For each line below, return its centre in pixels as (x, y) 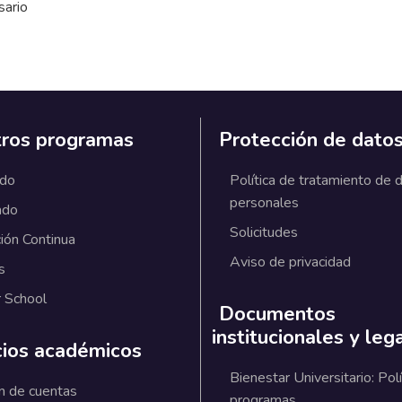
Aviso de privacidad (290, 262)
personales (264, 202)
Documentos (277, 314)
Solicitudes (264, 232)
